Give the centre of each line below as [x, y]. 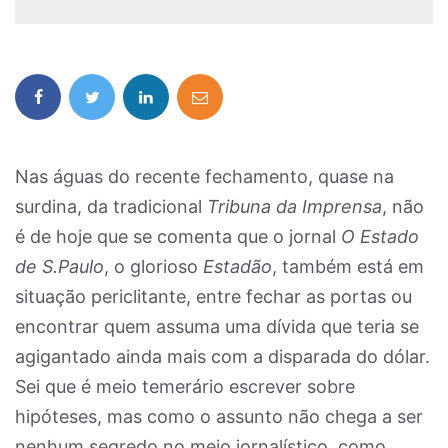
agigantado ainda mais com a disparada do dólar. [222, 356]
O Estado [380, 236]
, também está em [348, 266]
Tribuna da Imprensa [294, 206]
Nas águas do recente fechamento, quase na [204, 176]
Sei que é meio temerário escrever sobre [185, 386]
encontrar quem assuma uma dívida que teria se [217, 326]
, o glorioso [153, 266]
